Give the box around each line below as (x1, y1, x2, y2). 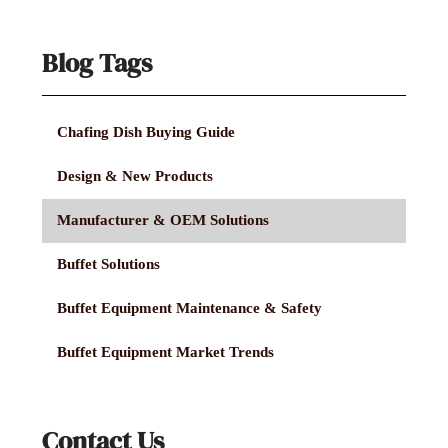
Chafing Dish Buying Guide (57, 124, 236, 141)
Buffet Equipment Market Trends (57, 344, 275, 361)
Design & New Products (57, 168, 214, 185)
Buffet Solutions (57, 256, 161, 273)
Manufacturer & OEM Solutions (57, 212, 270, 229)
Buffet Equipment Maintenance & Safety (57, 300, 323, 317)
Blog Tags (42, 44, 153, 81)
